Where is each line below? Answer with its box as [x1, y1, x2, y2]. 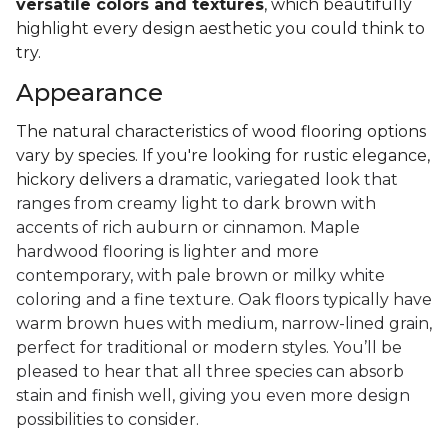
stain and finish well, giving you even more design [16, 386, 410, 406]
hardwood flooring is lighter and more [16, 242, 319, 262]
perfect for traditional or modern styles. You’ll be [16, 338, 402, 358]
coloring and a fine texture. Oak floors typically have [16, 290, 432, 310]
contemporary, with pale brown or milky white [16, 266, 385, 286]
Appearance [16, 78, 163, 108]
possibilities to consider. [16, 410, 203, 430]
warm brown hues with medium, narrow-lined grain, [16, 314, 432, 334]
